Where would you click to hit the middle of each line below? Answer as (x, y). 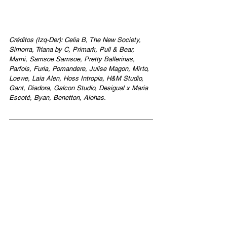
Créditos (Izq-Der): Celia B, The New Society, (76, 40)
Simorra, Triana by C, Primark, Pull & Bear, (73, 50)
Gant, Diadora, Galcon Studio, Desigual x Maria (80, 88)
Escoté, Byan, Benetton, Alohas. (58, 98)
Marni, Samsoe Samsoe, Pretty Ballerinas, (73, 59)
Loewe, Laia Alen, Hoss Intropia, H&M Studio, (77, 79)
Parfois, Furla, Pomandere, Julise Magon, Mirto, (80, 69)
